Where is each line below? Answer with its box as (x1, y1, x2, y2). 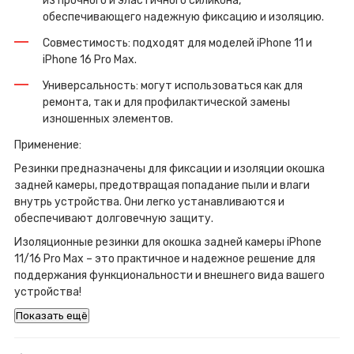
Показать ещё (16, 309, 88, 322)
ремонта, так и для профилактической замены (43, 95, 290, 109)
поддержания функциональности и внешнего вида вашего (14, 268, 325, 282)
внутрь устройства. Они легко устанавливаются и (14, 194, 284, 209)
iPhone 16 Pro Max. (43, 52, 137, 66)
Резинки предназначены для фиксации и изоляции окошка (14, 161, 325, 175)
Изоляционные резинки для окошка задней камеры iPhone (14, 235, 322, 249)
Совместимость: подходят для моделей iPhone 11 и (43, 36, 312, 50)
